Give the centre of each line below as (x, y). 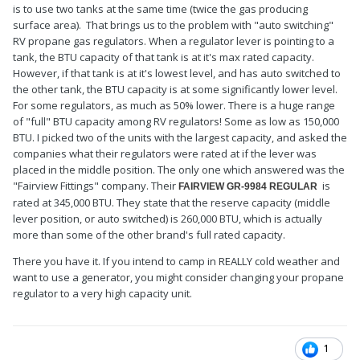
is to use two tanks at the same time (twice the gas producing (160, 9)
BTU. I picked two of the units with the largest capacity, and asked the (180, 138)
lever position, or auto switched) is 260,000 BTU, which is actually (168, 219)
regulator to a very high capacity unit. (102, 294)
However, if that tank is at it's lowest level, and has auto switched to (177, 74)
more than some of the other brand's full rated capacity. (149, 235)
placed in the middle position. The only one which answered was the (179, 170)
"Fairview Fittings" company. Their (96, 186)
